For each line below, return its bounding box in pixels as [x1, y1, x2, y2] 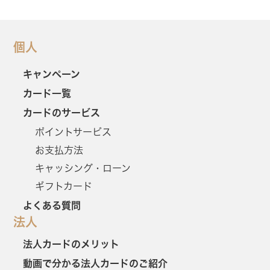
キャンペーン [23, 69, 81, 79]
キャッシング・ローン [35, 163, 131, 173]
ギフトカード [35, 181, 93, 191]
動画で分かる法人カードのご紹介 [23, 258, 168, 268]
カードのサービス [23, 107, 101, 118]
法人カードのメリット [23, 239, 120, 249]
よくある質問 [23, 200, 81, 210]
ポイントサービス [35, 127, 112, 137]
